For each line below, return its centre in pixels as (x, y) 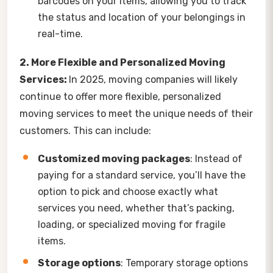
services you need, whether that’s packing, (136, 208)
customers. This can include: (85, 130)
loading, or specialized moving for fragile (132, 224)
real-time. (60, 34)
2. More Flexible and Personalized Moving (122, 62)
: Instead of (216, 158)
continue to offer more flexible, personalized (120, 96)
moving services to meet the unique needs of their (136, 113)
